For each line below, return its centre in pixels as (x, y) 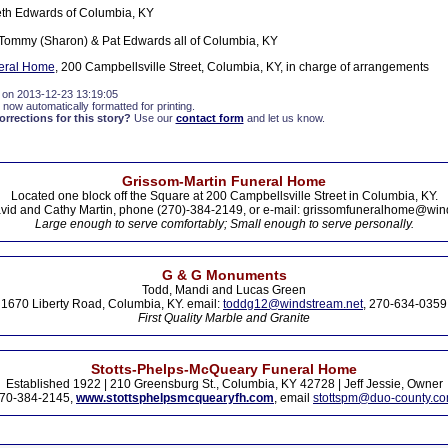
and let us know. (284, 118)
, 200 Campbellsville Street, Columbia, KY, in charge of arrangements (241, 67)
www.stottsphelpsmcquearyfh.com (175, 398)
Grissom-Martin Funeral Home (224, 181)
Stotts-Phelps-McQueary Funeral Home (224, 369)
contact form (209, 118)
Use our (153, 118)
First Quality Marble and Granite (224, 318)
